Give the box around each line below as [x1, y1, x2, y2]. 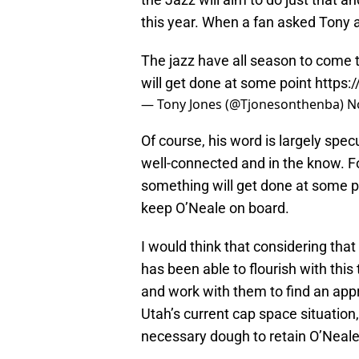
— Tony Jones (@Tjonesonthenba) [141, 95, 347, 114]
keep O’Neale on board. [141, 200, 289, 217]
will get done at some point [141, 75, 315, 92]
